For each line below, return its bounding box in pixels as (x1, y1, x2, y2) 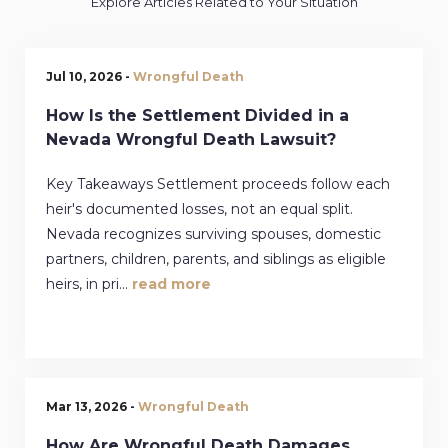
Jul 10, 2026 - (46, 68, 133, 84)
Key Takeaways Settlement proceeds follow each (46, 174, 390, 193)
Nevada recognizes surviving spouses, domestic (46, 224, 381, 243)
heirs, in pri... (46, 274, 132, 293)
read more (132, 274, 211, 293)
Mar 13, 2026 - (46, 398, 138, 414)
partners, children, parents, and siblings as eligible (46, 249, 386, 268)
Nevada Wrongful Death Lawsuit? (46, 129, 336, 149)
